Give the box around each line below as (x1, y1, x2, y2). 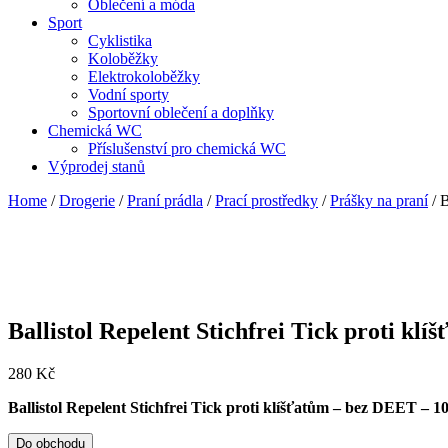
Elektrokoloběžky (88, 68, 200, 86)
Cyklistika (88, 32, 152, 50)
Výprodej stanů (48, 158, 145, 176)
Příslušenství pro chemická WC (88, 140, 286, 158)
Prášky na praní (330, 192, 428, 210)
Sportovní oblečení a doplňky (88, 104, 274, 122)
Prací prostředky (215, 192, 318, 210)
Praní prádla (127, 192, 203, 210)
